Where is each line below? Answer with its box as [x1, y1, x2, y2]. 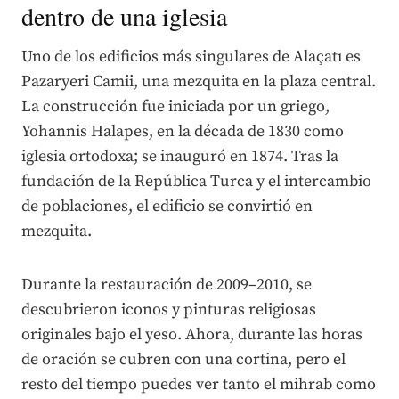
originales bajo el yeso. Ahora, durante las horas [21, 323, 362, 345]
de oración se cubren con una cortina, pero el [21, 348, 346, 370]
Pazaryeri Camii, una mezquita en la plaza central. [21, 70, 376, 92]
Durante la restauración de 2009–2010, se [21, 273, 312, 295]
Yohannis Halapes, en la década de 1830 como [21, 120, 344, 142]
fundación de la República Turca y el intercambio [21, 170, 371, 191]
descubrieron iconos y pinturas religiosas [21, 298, 316, 320]
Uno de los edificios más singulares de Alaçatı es [21, 45, 361, 67]
